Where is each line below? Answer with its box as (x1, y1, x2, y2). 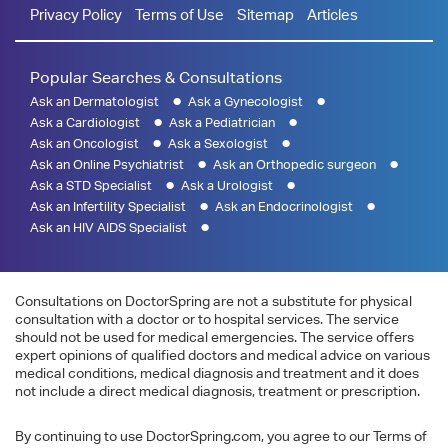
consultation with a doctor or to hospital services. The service (15, 310, 399, 328)
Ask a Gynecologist (188, 94, 303, 110)
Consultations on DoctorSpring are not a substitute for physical (15, 292, 412, 310)
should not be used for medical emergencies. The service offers (15, 328, 414, 346)
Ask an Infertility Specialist (30, 199, 186, 215)
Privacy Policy (30, 6, 122, 24)
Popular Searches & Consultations (30, 68, 282, 88)
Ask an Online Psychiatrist (30, 157, 184, 173)
